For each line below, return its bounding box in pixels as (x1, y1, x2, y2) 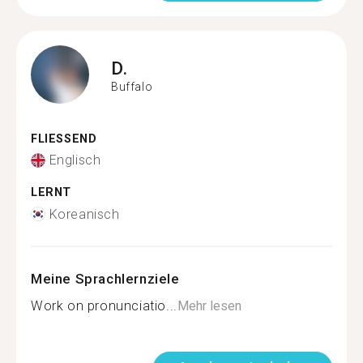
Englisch (49, 152, 101, 168)
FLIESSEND (31, 131, 88, 146)
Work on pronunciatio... (31, 297, 177, 314)
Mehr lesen (177, 297, 241, 314)
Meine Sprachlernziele (31, 270, 180, 287)
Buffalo (111, 80, 153, 93)
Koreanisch (49, 206, 120, 222)
